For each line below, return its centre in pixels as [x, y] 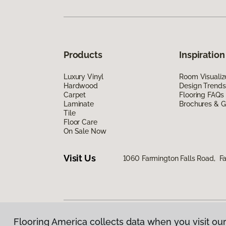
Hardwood [81, 86]
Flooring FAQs [202, 95]
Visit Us [80, 158]
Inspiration [202, 54]
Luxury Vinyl [84, 76]
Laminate [79, 104]
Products [83, 54]
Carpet [75, 95]
